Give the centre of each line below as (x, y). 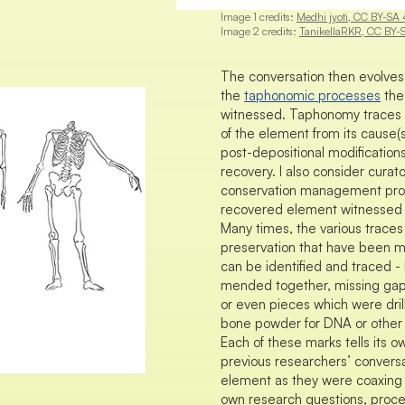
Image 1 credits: (259, 17)
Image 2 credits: (260, 31)
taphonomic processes (312, 95)
